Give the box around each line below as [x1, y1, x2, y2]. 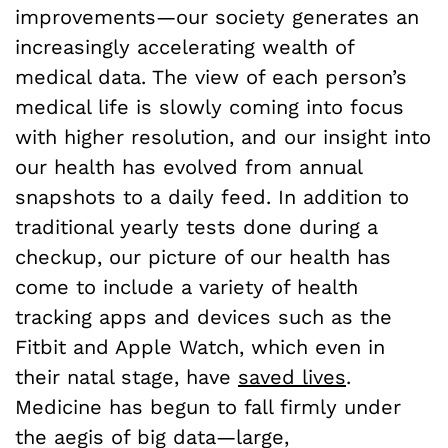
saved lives [238, 364, 346, 389]
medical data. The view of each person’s [15, 64, 407, 89]
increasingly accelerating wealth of [15, 34, 354, 59]
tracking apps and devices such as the [15, 304, 392, 329]
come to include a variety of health [15, 274, 358, 299]
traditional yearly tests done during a [15, 214, 378, 239]
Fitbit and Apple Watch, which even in [15, 334, 385, 359]
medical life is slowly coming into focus [15, 94, 404, 119]
